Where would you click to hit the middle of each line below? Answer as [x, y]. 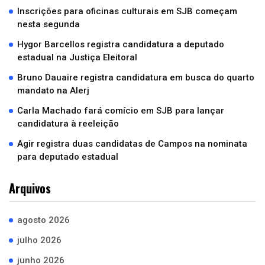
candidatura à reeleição [68, 124]
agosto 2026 [43, 220]
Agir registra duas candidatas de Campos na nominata [132, 144]
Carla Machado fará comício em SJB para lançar [121, 111]
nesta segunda [49, 24]
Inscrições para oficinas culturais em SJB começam [127, 11]
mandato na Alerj [53, 91]
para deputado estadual [68, 157]
